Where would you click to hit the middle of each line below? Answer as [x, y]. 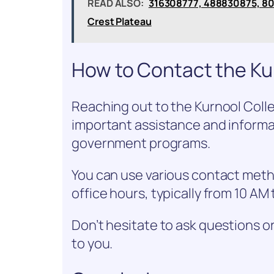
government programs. [141, 143]
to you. [92, 243]
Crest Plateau [120, 21]
